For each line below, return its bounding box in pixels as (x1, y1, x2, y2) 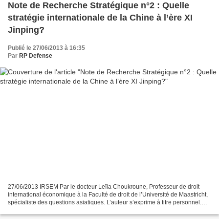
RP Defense (19, 52, 52, 60)
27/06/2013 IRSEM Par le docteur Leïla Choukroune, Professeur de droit (8, 183, 199, 190)
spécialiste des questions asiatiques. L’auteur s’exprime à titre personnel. (8, 198, 201, 206)
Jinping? (8, 25, 44, 35)
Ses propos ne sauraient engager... (8, 206, 101, 214)
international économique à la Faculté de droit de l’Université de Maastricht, (8, 191, 208, 198)
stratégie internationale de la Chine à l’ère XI (8, 13, 193, 23)
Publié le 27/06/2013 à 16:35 (8, 44, 85, 52)
